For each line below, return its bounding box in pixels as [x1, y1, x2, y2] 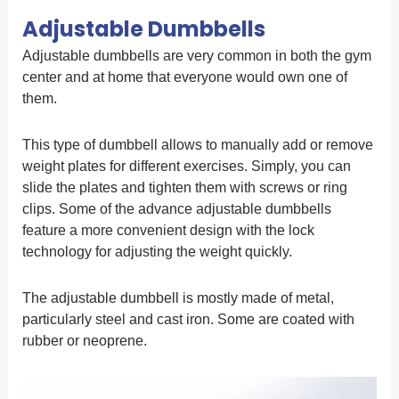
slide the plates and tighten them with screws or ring [21, 180, 347, 196]
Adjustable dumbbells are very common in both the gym [21, 48, 371, 64]
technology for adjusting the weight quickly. [21, 244, 292, 260]
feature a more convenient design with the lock [21, 223, 314, 239]
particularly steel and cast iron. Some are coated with [21, 312, 354, 328]
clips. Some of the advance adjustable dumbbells [21, 201, 331, 217]
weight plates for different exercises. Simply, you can [21, 159, 351, 175]
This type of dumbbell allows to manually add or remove [21, 137, 373, 153]
